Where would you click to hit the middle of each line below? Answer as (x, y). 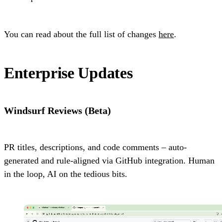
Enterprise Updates (68, 73)
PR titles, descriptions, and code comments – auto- (95, 147)
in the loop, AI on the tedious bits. (66, 174)
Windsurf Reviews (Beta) (57, 111)
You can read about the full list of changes (81, 34)
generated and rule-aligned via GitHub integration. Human (109, 161)
